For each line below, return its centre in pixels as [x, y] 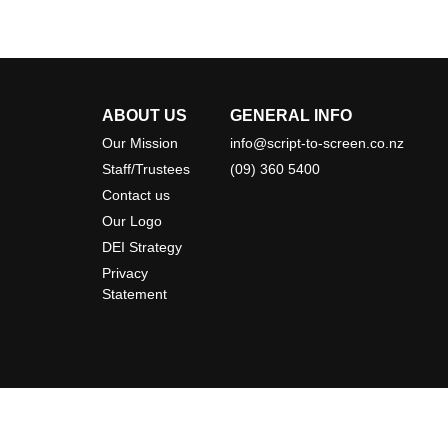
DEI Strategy [142, 246]
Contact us [136, 194]
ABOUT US [144, 115]
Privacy [125, 272]
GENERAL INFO [290, 115]
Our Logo [132, 220]
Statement [134, 293]
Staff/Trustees [146, 168]
